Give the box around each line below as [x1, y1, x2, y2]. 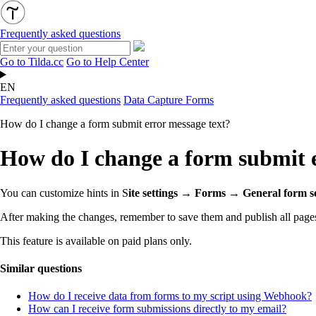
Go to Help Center [66, 56, 149, 68]
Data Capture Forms [123, 94, 214, 107]
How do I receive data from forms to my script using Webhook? [28, 290, 312, 303]
